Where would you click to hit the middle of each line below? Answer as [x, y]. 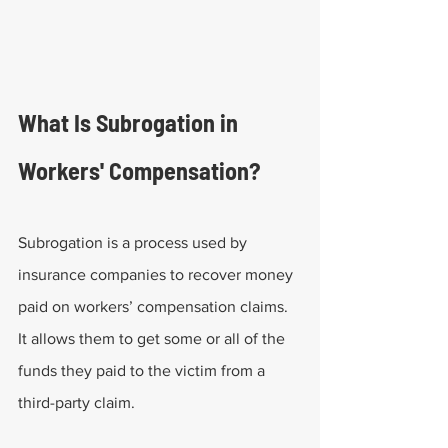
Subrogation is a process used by [134, 242]
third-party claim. [76, 402]
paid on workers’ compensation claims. [155, 306]
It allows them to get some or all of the [153, 338]
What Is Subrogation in [130, 122]
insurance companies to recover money [157, 274]
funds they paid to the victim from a [143, 370]
